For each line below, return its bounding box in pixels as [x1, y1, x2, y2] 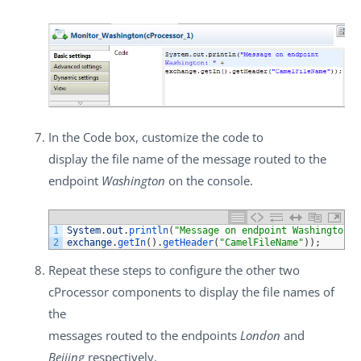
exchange [67, 237, 112, 249]
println [129, 225, 168, 237]
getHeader [163, 237, 214, 249]
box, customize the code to [111, 128, 263, 145]
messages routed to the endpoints [48, 327, 240, 344]
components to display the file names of [109, 284, 334, 301]
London [240, 327, 280, 344]
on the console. [165, 172, 253, 189]
